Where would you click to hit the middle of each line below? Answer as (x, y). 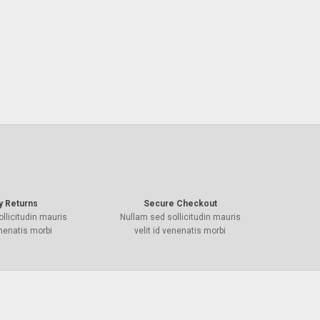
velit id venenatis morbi (180, 231)
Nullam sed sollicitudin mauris (180, 217)
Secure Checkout (180, 204)
